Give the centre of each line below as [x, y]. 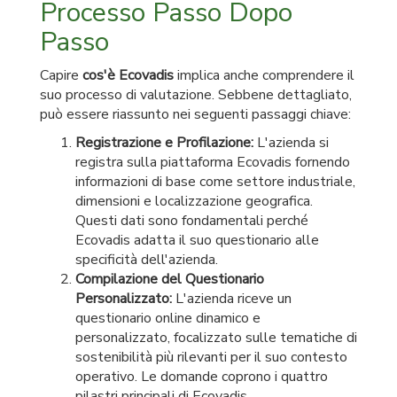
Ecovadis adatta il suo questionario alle [197, 240]
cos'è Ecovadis [128, 75]
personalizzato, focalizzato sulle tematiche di [216, 338]
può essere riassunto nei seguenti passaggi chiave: [195, 114]
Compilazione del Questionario [170, 279]
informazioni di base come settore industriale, [215, 182]
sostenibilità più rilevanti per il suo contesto [211, 357]
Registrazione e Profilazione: [164, 143]
